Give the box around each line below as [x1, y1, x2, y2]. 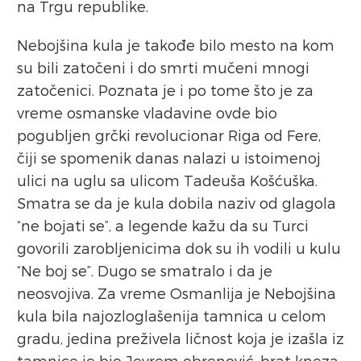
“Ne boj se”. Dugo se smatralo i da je [17, 261, 272, 279]
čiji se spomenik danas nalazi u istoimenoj [17, 148, 321, 166]
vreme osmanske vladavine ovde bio [17, 103, 277, 121]
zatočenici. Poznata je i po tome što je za [17, 81, 313, 98]
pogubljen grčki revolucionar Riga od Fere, [17, 126, 321, 143]
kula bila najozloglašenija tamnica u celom [17, 306, 326, 324]
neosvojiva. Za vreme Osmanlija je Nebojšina [17, 284, 336, 301]
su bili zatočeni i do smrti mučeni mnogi [17, 58, 309, 76]
